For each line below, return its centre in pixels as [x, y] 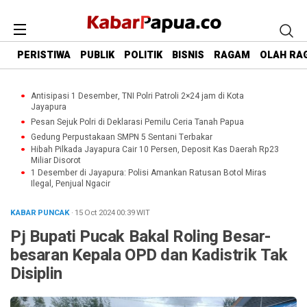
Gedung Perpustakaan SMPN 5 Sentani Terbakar [122, 137]
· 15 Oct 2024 [94, 213]
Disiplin [36, 274]
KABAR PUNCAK [41, 213]
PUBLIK [97, 56]
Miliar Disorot [56, 160]
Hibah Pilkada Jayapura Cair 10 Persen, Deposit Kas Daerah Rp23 [155, 149]
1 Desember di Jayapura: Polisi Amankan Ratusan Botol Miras [149, 173]
